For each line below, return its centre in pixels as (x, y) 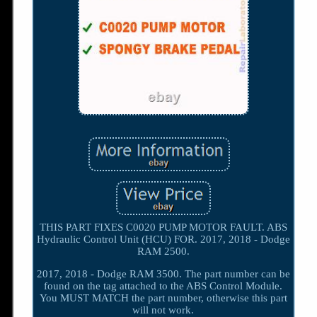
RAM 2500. (163, 252)
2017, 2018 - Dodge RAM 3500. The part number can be (163, 274)
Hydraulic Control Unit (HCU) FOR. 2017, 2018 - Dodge (163, 240)
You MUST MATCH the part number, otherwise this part (163, 298)
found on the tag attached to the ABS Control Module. (163, 286)
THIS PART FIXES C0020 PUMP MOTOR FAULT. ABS (163, 227)
